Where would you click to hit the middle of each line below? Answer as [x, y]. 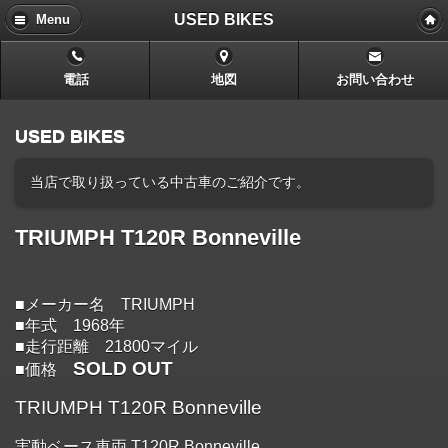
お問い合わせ [375, 80]
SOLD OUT [123, 369]
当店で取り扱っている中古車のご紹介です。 [170, 181]
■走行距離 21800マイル [106, 347]
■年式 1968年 [70, 326]
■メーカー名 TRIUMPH [105, 305]
